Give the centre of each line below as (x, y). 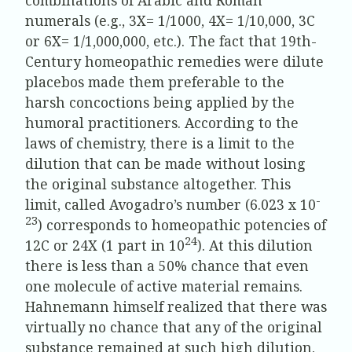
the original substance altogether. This (158, 183)
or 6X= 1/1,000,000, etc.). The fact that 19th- (171, 40)
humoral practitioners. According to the (162, 122)
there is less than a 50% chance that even (167, 265)
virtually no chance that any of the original (174, 326)
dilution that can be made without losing (165, 163)
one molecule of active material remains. (164, 286)
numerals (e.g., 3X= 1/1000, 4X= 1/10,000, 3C (170, 20)
